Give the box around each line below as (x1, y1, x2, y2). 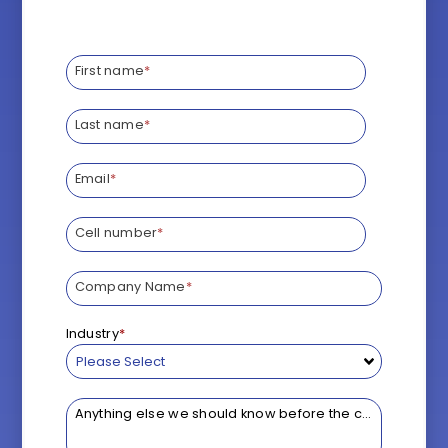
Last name (74, 115, 144, 133)
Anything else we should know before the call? (74, 404, 386, 422)
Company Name (74, 278, 186, 296)
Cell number (74, 224, 158, 242)
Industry (65, 324, 119, 342)
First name (74, 61, 145, 79)
